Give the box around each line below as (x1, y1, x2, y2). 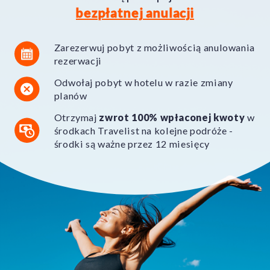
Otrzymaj (54, 111, 99, 123)
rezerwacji (54, 54, 102, 66)
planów (54, 89, 87, 101)
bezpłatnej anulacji (75, 5, 194, 20)
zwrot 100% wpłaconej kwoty (99, 111, 247, 123)
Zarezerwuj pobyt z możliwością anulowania (54, 41, 256, 53)
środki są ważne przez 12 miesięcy (54, 137, 210, 149)
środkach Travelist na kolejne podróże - (54, 124, 233, 136)
